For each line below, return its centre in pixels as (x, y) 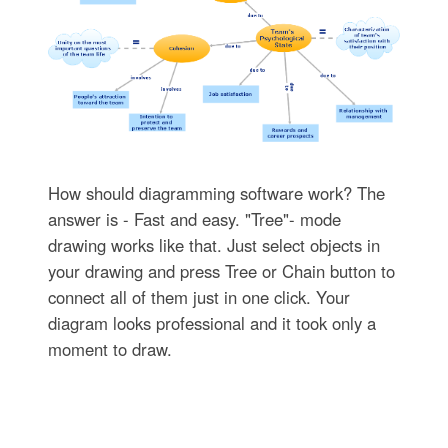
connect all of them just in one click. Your (198, 296)
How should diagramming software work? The (216, 192)
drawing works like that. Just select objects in (213, 244)
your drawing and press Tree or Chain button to (221, 270)
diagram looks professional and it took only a (211, 322)
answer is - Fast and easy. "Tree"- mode (194, 218)
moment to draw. (109, 348)
